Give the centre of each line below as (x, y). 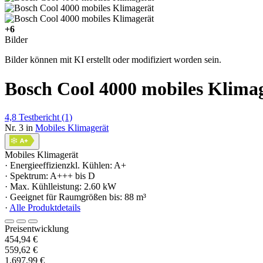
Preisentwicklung (37, 229)
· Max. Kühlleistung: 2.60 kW (60, 187)
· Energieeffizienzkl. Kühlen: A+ (65, 166)
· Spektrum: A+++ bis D (50, 176)
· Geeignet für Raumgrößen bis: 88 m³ (75, 197)
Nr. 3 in (19, 128)
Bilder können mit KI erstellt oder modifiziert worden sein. (113, 60)
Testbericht (39, 117)
